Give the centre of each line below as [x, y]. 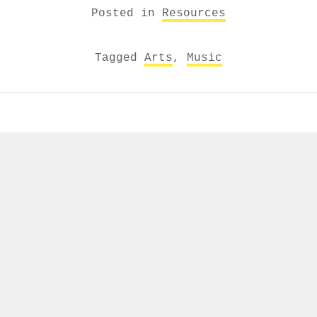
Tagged [120, 58]
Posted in [127, 13]
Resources [194, 13]
